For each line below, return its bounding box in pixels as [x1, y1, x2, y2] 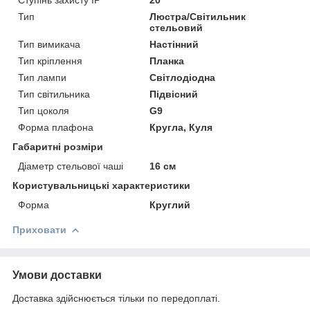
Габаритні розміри [12, 140, 103, 152]
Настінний [149, 38, 199, 50]
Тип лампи [18, 71, 66, 83]
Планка [149, 55, 185, 66]
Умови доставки [12, 268, 102, 281]
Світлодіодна [149, 71, 216, 83]
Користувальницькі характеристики [12, 179, 190, 191]
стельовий [149, 21, 203, 33]
